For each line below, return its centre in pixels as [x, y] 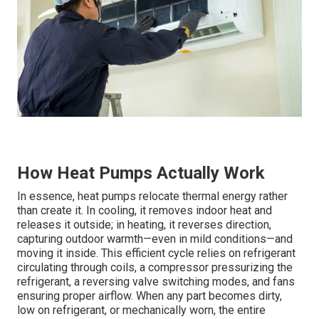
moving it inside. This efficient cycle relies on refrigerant [156, 253]
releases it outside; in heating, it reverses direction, [144, 224]
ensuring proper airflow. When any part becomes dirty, [150, 296]
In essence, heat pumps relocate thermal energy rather [152, 196]
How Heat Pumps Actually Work [141, 173]
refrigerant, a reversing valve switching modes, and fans [156, 281]
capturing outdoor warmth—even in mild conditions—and [155, 239]
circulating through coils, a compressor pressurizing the [155, 267]
